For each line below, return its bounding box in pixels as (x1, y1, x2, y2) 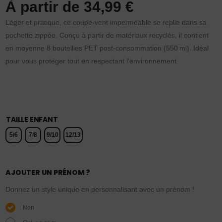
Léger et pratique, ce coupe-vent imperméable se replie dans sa (5, 18, 207, 26)
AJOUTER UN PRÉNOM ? (5, 167, 91, 178)
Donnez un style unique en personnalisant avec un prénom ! (5, 185, 195, 194)
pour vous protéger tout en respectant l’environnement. (5, 56, 179, 65)
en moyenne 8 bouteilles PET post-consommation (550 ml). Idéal (5, 44, 209, 52)
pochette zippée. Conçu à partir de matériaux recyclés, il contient (5, 31, 209, 39)
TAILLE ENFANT (6, 114, 58, 124)
